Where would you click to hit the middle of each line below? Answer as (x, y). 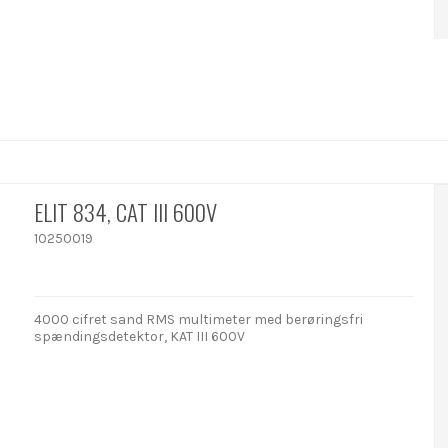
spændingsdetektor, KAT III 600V (140, 337)
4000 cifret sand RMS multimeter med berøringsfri (199, 320)
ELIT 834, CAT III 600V (126, 211)
